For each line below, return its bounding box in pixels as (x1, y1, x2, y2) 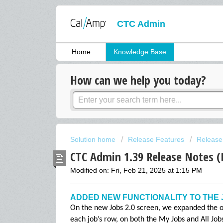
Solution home (70, 135, 117, 144)
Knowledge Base (113, 48, 166, 56)
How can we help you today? (70, 72, 206, 89)
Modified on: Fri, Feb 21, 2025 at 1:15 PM (70, 166, 202, 174)
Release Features (128, 135, 184, 144)
